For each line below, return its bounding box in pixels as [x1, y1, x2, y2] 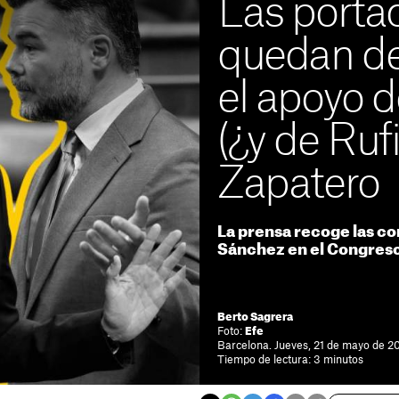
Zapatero [217, 163, 379, 206]
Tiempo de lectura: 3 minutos [217, 354, 363, 365]
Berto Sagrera [217, 312, 293, 322]
